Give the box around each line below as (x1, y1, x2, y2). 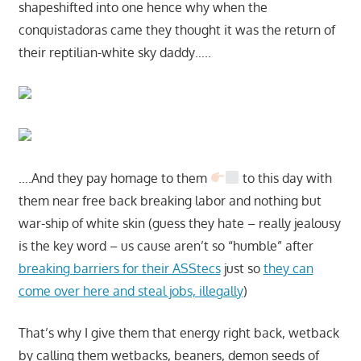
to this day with (239, 169, 332, 186)
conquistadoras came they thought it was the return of (18, 21, 335, 38)
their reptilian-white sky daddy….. (18, 44, 211, 60)
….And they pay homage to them (18, 169, 210, 186)
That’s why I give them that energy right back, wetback (18, 324, 339, 341)
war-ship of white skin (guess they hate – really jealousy (18, 214, 341, 231)
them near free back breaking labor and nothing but (18, 192, 322, 209)
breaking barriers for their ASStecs (18, 259, 221, 276)
